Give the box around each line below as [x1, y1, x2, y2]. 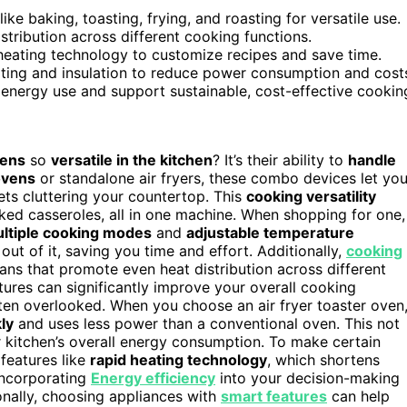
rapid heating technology [90, 350, 267, 369]
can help [327, 386, 390, 405]
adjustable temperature [186, 223, 354, 242]
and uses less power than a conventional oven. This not [14, 313, 400, 333]
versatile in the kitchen [51, 150, 213, 169]
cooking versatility [246, 186, 376, 205]
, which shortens [267, 350, 380, 369]
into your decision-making [215, 368, 400, 387]
